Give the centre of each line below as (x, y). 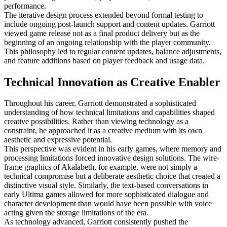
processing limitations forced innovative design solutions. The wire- (112, 158)
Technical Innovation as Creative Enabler (112, 82)
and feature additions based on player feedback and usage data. (104, 60)
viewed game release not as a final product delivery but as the (102, 33)
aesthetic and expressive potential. (58, 140)
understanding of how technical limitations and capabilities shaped (109, 112)
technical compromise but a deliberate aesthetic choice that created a (112, 176)
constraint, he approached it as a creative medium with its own (103, 131)
